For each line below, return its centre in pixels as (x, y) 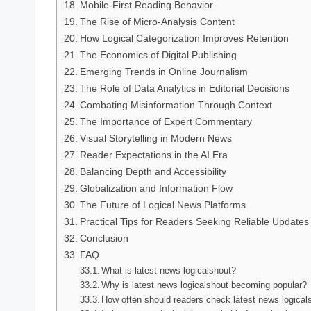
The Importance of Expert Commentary (166, 122)
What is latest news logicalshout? (169, 271)
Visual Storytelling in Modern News (155, 138)
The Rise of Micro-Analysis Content (157, 22)
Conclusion (104, 238)
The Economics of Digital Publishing (158, 55)
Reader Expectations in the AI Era (153, 155)
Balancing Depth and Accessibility (153, 172)
